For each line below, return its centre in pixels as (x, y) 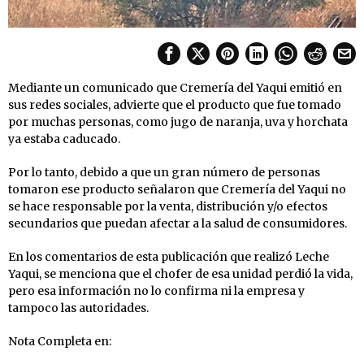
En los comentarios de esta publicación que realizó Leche (169, 256)
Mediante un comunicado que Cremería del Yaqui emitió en (175, 87)
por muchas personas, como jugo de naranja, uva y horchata (178, 121)
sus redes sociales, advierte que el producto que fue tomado (175, 104)
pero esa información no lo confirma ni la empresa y (156, 290)
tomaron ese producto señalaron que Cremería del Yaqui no (177, 189)
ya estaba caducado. (64, 139)
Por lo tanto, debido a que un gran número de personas (164, 172)
